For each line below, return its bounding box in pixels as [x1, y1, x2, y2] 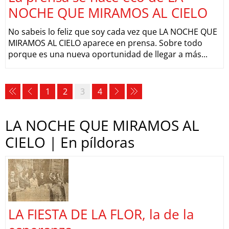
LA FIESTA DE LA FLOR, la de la [8, 205, 194, 223]
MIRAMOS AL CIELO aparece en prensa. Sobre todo [8, 37, 202, 49]
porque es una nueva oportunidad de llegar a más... [8, 49, 208, 60]
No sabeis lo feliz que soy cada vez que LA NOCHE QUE [8, 26, 217, 37]
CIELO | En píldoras [5, 132, 134, 152]
